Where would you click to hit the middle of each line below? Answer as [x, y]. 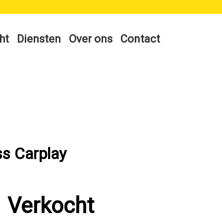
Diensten [39, 39]
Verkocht [51, 206]
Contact [140, 39]
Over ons [91, 39]
